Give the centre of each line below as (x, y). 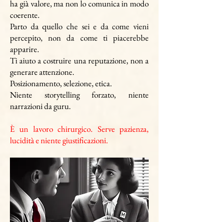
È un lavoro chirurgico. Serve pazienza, (79, 129)
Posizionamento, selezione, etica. (61, 83)
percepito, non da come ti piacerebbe (79, 38)
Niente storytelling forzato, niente (79, 95)
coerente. (25, 15)
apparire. (25, 49)
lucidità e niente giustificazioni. (59, 140)
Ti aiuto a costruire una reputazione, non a (79, 60)
